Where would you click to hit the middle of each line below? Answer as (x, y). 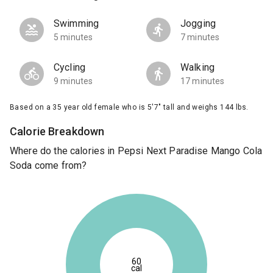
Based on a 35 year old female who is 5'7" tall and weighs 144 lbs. (129, 108)
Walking (198, 68)
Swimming (76, 24)
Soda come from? (48, 166)
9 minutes (73, 81)
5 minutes (73, 37)
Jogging (198, 24)
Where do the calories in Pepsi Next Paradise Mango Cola (136, 151)
